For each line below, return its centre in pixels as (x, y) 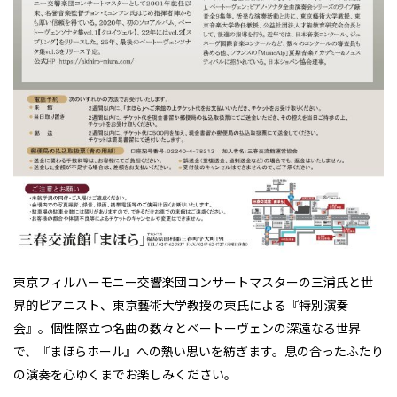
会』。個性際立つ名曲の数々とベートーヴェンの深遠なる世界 (187, 327)
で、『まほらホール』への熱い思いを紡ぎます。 (149, 350)
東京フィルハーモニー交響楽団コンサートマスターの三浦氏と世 (193, 281)
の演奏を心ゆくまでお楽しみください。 (125, 374)
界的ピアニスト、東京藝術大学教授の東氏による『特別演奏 (181, 304)
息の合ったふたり (334, 350)
